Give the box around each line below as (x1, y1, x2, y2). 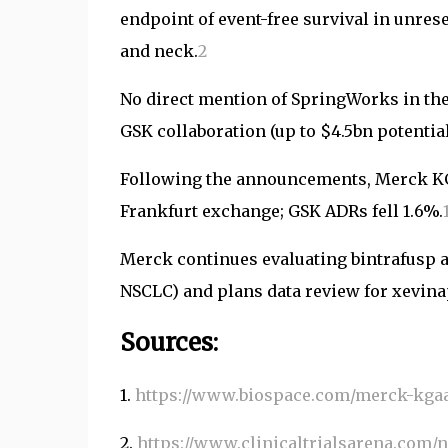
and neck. (119, 41, 198, 61)
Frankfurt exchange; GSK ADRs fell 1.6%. (119, 201, 443, 221)
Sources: (119, 326, 218, 358)
